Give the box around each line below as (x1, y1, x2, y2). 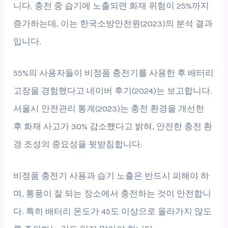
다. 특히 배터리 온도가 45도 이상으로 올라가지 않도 (13, 206, 212, 217)
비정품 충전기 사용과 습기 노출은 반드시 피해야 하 (13, 170, 210, 181)
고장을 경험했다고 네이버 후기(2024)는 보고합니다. (13, 85, 213, 96)
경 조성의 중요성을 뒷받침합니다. (13, 139, 143, 150)
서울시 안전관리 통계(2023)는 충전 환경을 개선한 (13, 103, 205, 114)
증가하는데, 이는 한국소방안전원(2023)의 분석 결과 (13, 18, 213, 28)
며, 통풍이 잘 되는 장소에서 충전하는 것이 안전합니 (13, 188, 212, 199)
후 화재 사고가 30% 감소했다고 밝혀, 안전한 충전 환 (13, 121, 213, 132)
